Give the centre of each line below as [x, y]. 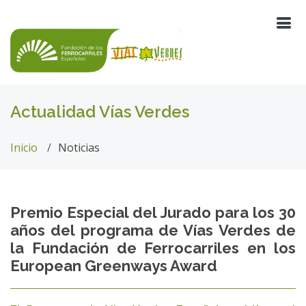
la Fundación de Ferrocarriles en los [153, 248]
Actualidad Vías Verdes [100, 112]
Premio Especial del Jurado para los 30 [153, 212]
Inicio [24, 148]
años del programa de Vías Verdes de [153, 230]
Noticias [79, 148]
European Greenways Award [114, 266]
